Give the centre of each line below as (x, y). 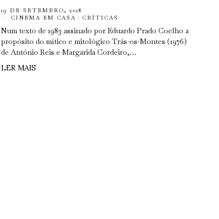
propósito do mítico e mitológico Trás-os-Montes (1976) (94, 41)
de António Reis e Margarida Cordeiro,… (69, 52)
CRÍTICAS (100, 18)
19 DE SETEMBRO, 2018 (42, 10)
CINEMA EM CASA (44, 18)
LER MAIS (19, 68)
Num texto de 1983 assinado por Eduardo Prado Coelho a (95, 31)
